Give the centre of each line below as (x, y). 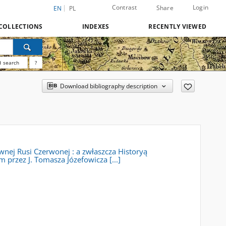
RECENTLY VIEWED (177, 26)
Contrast (124, 7)
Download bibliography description (108, 86)
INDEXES (96, 26)
